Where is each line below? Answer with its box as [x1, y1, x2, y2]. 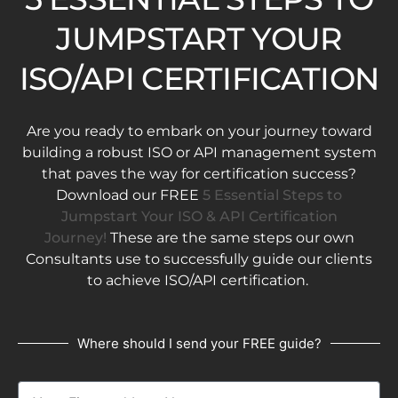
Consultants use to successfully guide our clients [26, 251, 372, 268]
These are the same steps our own [106, 229, 354, 247]
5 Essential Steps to [203, 187, 342, 204]
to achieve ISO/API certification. [86, 272, 312, 290]
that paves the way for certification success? [42, 165, 356, 183]
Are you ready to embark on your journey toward [26, 123, 372, 140]
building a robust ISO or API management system [21, 144, 377, 162]
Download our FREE [56, 187, 203, 204]
